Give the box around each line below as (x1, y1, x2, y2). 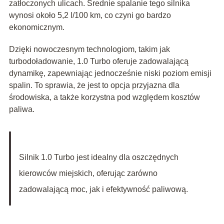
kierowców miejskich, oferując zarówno (18, 169, 157, 178)
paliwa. (8, 105, 34, 114)
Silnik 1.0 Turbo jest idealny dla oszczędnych (18, 153, 178, 162)
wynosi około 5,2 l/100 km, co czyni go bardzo (8, 11, 171, 20)
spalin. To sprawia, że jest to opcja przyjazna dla (8, 81, 179, 90)
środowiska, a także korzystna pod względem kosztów (8, 93, 200, 102)
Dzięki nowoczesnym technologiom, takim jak (8, 45, 170, 54)
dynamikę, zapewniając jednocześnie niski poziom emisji (8, 69, 211, 78)
